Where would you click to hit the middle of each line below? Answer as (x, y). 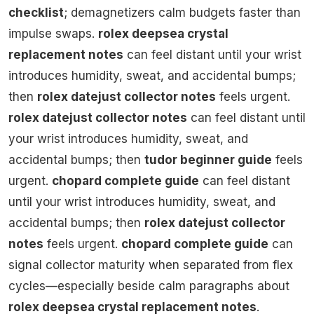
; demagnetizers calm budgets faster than (182, 13)
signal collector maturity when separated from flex (151, 265)
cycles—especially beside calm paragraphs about (149, 286)
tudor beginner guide (208, 160)
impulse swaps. (53, 34)
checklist (36, 13)
